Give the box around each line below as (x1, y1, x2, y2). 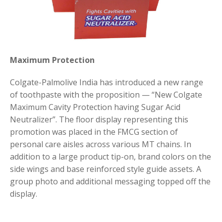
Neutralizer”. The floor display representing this (10, 113, 188, 125)
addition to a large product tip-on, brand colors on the (10, 151, 211, 162)
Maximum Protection (10, 54, 95, 65)
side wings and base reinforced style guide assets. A (10, 163, 201, 174)
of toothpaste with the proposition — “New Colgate (10, 89, 202, 100)
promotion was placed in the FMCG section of (10, 126, 178, 137)
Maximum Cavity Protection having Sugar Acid (10, 101, 180, 112)
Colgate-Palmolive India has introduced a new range (10, 76, 203, 88)
